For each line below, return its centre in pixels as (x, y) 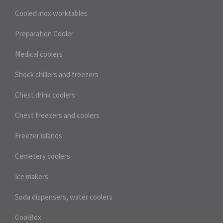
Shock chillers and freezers (57, 74)
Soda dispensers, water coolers (64, 197)
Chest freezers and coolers (57, 115)
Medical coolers (39, 54)
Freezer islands (39, 136)
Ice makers (32, 176)
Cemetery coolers (43, 156)
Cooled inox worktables (51, 13)
